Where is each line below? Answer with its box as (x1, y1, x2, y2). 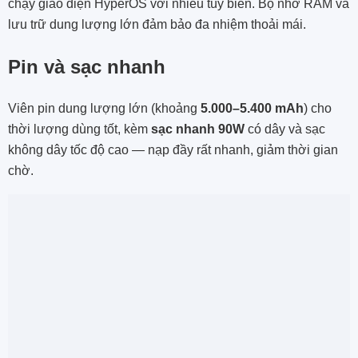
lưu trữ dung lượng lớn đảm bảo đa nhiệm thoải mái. (8, 17, 306, 31)
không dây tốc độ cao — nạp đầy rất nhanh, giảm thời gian (8, 142, 338, 157)
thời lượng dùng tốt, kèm (8, 121, 151, 136)
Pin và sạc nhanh (8, 55, 165, 78)
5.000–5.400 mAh (201, 101, 304, 115)
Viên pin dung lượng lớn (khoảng (8, 101, 201, 115)
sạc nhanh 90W (151, 121, 245, 136)
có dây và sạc (245, 121, 325, 136)
